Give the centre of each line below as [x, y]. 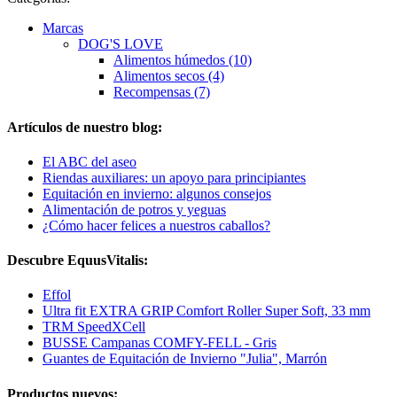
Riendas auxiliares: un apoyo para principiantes [174, 177]
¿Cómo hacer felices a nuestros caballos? [156, 225]
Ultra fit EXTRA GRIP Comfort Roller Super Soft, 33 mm [206, 311]
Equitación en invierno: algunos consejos [157, 193]
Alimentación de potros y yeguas [134, 209]
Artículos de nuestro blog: [85, 127]
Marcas [63, 28]
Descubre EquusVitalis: [78, 261]
